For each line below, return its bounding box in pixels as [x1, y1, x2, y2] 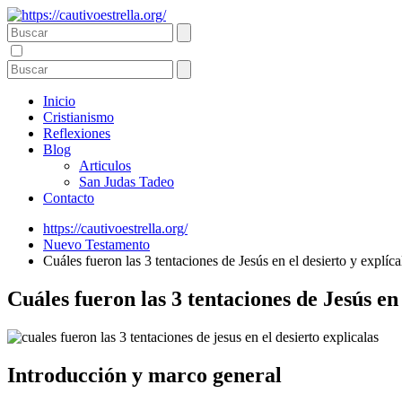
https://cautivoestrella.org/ [43, 221, 188, 236]
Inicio [43, 93, 75, 109]
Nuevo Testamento [43, 237, 150, 252]
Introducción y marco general [7, 363, 282, 387]
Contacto [43, 190, 94, 205]
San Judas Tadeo [79, 174, 174, 189]
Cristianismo [43, 109, 114, 125]
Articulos [79, 158, 131, 173]
